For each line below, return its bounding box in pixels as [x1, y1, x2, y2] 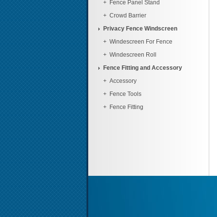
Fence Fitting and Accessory [103, 64, 182, 71]
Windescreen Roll [109, 51, 156, 58]
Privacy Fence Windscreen [103, 25, 177, 32]
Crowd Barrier [109, 12, 146, 19]
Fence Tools [109, 91, 141, 97]
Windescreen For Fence [109, 38, 172, 45]
